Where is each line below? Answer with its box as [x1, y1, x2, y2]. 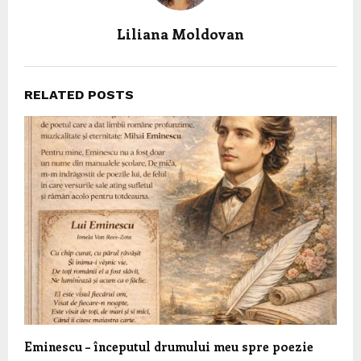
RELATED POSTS [24, 87, 134, 103]
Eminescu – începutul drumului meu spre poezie [24, 338, 313, 355]
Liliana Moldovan [117, 24, 244, 44]
